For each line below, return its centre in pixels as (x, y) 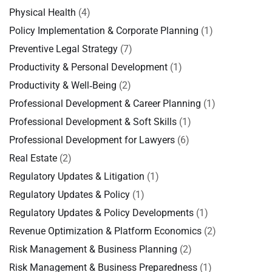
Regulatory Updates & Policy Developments (101, 213)
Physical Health (42, 12)
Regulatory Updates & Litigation (77, 176)
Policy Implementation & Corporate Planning (104, 31)
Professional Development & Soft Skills (93, 122)
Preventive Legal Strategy (63, 49)
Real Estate (33, 158)
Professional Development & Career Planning (105, 104)
